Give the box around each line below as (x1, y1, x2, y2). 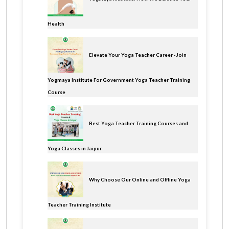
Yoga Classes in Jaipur (48, 145, 102, 151)
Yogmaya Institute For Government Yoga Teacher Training (48, 77, 190, 83)
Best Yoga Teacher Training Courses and (89, 121, 188, 127)
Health (48, 20, 64, 27)
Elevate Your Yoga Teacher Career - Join (89, 52, 187, 58)
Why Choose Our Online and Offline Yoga (89, 177, 191, 183)
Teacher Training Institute (48, 201, 111, 208)
